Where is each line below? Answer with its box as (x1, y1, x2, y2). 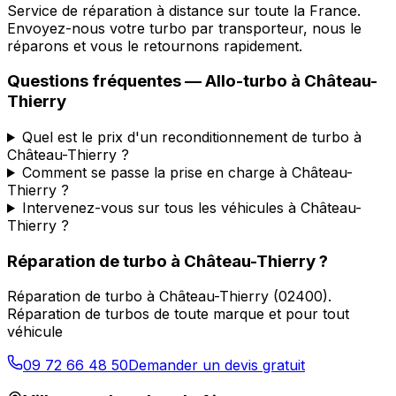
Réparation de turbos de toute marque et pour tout (7, 305, 349, 324)
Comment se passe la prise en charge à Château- (21, 163, 353, 181)
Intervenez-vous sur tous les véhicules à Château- (21, 198, 362, 217)
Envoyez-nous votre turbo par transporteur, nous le (7, 19, 362, 37)
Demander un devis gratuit (128, 356, 305, 375)
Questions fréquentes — (7, 71, 205, 92)
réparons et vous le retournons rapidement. (7, 36, 302, 55)
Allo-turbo (205, 71, 287, 92)
